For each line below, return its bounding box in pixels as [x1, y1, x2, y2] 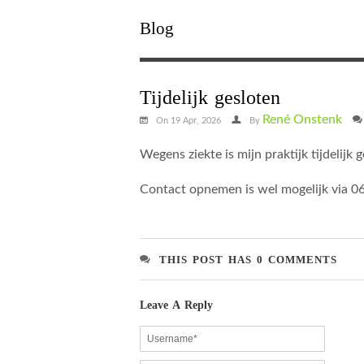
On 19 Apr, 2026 [156, 116, 223, 125]
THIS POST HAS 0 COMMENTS [159, 253, 337, 266]
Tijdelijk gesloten [140, 87, 280, 108]
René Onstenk [262, 113, 342, 126]
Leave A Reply [140, 299, 213, 311]
